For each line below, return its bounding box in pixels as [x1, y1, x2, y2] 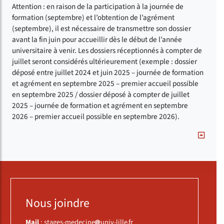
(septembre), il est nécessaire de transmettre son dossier [12, 23, 191, 34]
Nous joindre [25, 194, 89, 212]
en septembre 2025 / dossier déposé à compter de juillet [12, 89, 189, 100]
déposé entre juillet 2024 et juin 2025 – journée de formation [12, 67, 203, 78]
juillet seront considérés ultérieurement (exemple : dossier [12, 56, 197, 67]
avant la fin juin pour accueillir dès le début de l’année [12, 34, 182, 45]
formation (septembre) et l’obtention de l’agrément [12, 12, 174, 23]
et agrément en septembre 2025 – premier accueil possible [12, 78, 198, 89]
